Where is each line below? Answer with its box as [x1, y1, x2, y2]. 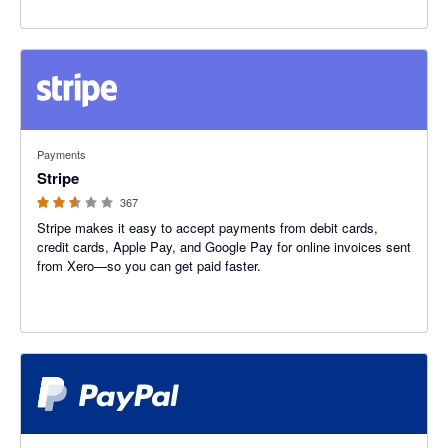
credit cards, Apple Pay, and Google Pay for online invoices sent [37, 237, 411, 257]
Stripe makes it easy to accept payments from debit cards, [37, 218, 378, 238]
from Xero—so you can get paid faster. [37, 256, 261, 276]
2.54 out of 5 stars [21, 130, 127, 150]
